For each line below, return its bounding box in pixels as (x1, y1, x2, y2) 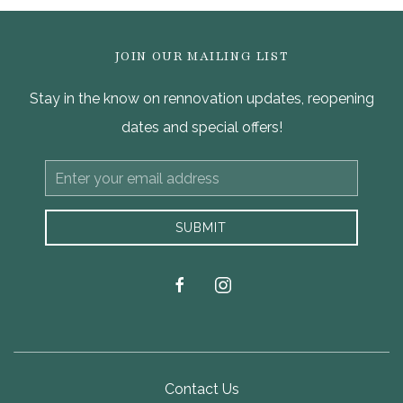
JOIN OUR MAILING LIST (114, 48, 289, 65)
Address (43, 190, 93, 204)
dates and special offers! (121, 119, 282, 136)
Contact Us (164, 381, 239, 398)
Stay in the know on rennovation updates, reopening (29, 90, 374, 107)
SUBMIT (175, 220, 228, 235)
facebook (170, 276, 225, 291)
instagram (213, 276, 270, 291)
